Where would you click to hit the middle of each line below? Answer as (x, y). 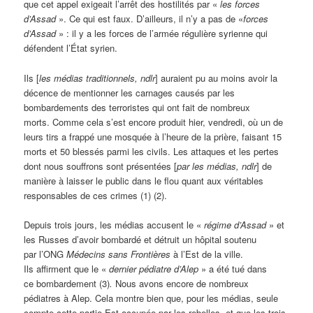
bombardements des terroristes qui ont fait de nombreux (137, 107)
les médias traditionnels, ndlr (97, 78)
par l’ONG (45, 254)
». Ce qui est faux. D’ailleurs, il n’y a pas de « (150, 19)
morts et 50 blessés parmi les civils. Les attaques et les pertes (152, 151)
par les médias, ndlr (217, 166)
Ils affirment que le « (67, 268)
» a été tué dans (233, 268)
